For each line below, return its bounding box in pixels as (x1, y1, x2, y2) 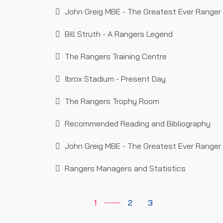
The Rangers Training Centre (63, 51, 167, 62)
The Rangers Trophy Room (63, 96, 159, 107)
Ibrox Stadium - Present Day (63, 74, 166, 84)
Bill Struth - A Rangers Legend (63, 29, 173, 39)
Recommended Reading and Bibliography (63, 118, 211, 129)
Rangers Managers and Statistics (63, 163, 186, 174)
